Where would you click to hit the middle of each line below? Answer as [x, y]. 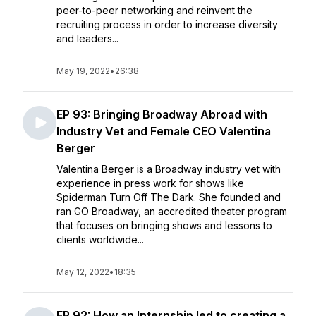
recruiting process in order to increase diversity [167, 24]
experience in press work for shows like [150, 183]
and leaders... [87, 38]
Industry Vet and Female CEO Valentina [164, 131]
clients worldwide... [100, 239]
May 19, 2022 [83, 71]
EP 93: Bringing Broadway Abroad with [162, 114]
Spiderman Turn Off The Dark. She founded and [169, 197]
